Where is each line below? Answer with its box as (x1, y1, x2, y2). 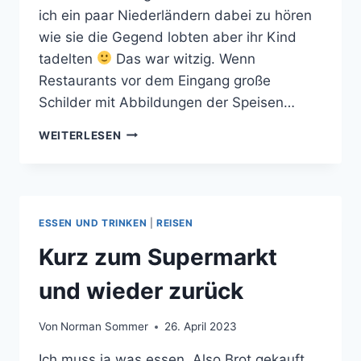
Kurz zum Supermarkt (39, 243, 277, 271)
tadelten (39, 50, 97, 67)
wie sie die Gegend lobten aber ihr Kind (39, 28, 297, 45)
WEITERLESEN (39, 128, 122, 142)
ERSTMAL (120, 127, 177, 141)
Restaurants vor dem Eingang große (39, 72, 271, 89)
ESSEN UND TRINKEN (39, 216, 147, 229)
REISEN (156, 216, 193, 229)
